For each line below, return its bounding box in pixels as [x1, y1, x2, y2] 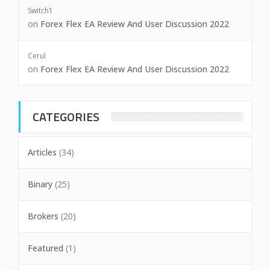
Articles [28, 146, 57, 158]
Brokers [28, 210, 58, 222]
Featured [28, 242, 63, 254]
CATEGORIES [33, 107, 99, 126]
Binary [28, 178, 52, 190]
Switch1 [28, 5, 53, 16]
